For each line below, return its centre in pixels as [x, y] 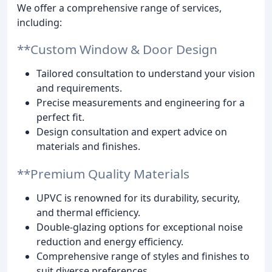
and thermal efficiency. [88, 213]
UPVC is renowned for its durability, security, [138, 198]
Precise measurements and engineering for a [141, 103]
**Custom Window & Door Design [117, 49]
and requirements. [79, 88]
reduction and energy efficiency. [110, 242]
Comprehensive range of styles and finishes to [143, 257]
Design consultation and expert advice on [132, 132]
